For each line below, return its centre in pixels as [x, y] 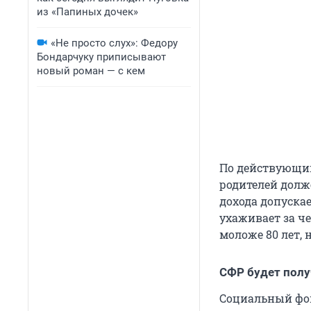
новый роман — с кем [91, 71]
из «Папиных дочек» [87, 12]
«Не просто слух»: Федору [114, 43]
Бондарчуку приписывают [101, 57]
